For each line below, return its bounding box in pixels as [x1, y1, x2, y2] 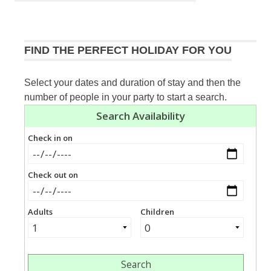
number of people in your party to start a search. [24, 91, 227, 102]
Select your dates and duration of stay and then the [24, 77, 241, 88]
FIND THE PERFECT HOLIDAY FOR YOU [24, 44, 232, 56]
